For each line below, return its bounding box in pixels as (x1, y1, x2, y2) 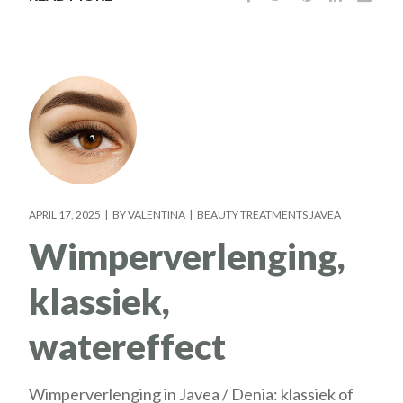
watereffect (29, 324, 227, 368)
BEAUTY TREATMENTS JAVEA (197, 207, 342, 221)
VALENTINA (128, 207, 186, 221)
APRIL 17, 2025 (29, 207, 102, 221)
